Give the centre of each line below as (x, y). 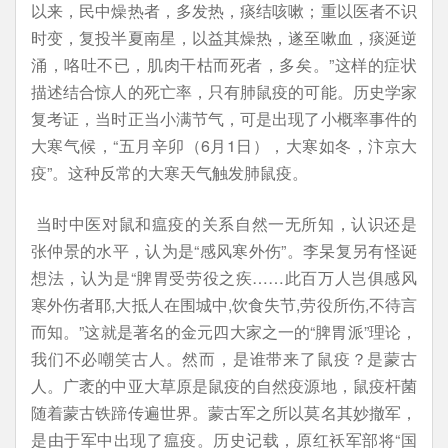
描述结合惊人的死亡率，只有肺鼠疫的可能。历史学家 (224, 91)
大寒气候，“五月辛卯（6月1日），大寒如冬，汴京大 (224, 145)
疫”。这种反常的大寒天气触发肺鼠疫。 (169, 172)
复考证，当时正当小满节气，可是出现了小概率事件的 (224, 118)
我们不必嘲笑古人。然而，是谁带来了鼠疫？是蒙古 (224, 358)
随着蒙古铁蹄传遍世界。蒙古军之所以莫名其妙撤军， (224, 412)
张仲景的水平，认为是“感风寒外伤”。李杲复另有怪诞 (224, 250)
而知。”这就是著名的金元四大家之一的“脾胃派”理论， (224, 331)
